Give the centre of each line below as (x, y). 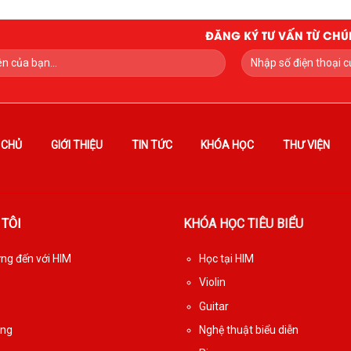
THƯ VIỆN (307, 145)
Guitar (213, 306)
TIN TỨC (152, 145)
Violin (212, 282)
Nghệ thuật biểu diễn (248, 330)
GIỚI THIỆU (76, 145)
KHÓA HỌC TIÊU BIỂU (243, 224)
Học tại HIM (226, 258)
